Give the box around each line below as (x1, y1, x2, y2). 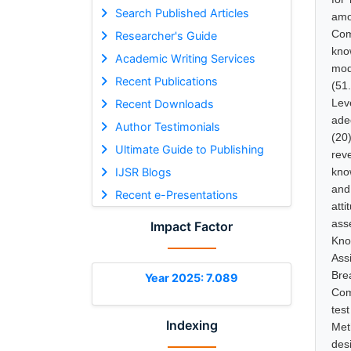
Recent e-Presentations (114, 187, 238, 201)
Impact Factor (150, 218, 233, 234)
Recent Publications (114, 74, 218, 88)
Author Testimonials (114, 119, 220, 133)
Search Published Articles (114, 5, 249, 20)
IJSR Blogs (114, 165, 172, 179)
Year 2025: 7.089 (145, 270, 238, 284)
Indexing (165, 317, 218, 333)
